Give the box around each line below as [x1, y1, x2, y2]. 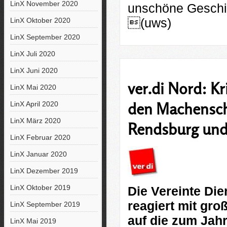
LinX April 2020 [10, 100, 58, 108]
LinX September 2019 [10, 200, 80, 208]
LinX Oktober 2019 [10, 183, 70, 192]
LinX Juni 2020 [10, 66, 58, 74]
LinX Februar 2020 [10, 133, 70, 141]
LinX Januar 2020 [10, 150, 67, 158]
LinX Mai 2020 [10, 83, 56, 91]
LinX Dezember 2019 [10, 167, 78, 175]
